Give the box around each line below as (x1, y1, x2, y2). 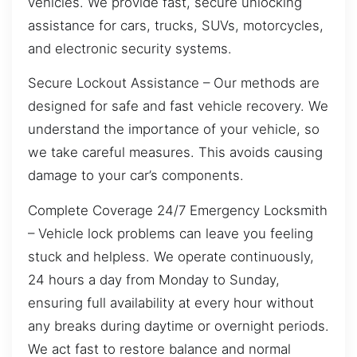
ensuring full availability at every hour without (28, 294, 314, 311)
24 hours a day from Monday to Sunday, (28, 271, 280, 288)
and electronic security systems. (28, 40, 232, 57)
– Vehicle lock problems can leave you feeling (28, 225, 313, 241)
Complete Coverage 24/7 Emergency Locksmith (28, 202, 328, 218)
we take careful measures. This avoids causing (28, 144, 323, 161)
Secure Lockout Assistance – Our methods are (28, 75, 320, 92)
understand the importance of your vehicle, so (28, 121, 320, 138)
